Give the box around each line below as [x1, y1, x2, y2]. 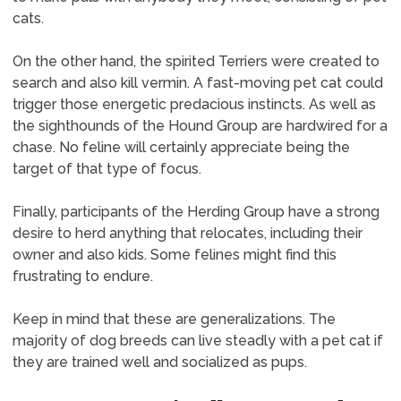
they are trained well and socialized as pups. [12, 354, 307, 371]
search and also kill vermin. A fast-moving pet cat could [12, 74, 383, 91]
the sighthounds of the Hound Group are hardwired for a [12, 117, 388, 134]
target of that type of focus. [12, 160, 201, 177]
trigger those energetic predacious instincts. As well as [12, 96, 376, 113]
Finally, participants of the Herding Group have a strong [12, 203, 380, 220]
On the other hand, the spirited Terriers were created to [12, 53, 380, 70]
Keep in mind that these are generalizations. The [12, 311, 336, 328]
